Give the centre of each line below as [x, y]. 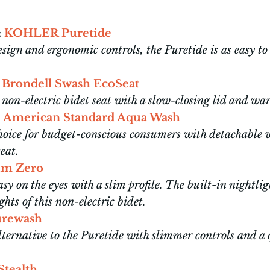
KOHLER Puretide [58, 33]
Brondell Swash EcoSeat [71, 84]
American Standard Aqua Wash [92, 118]
